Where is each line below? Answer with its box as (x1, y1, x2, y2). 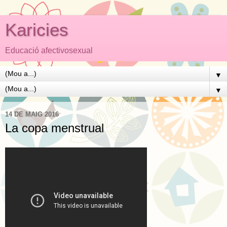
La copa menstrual (5, 121, 104, 135)
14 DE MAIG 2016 (5, 110, 59, 118)
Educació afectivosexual (5, 46, 93, 55)
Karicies (5, 20, 68, 40)
